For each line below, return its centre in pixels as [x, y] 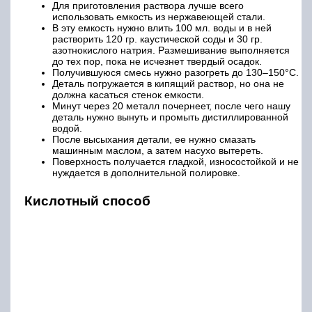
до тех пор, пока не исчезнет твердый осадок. [157, 61]
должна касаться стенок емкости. [128, 94]
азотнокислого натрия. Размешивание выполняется [171, 50]
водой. [67, 128]
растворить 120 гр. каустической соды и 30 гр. [157, 39]
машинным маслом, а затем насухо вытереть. [158, 150]
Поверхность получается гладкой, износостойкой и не [175, 161]
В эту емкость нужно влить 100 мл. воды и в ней [162, 28]
